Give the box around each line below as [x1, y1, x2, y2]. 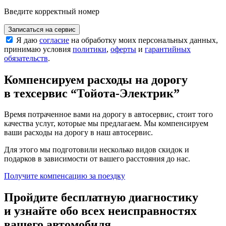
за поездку [89, 172, 125, 181]
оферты [110, 44, 136, 53]
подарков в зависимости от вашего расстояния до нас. [4, 154, 190, 163]
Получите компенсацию [4, 172, 89, 181]
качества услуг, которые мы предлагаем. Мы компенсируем [4, 119, 208, 128]
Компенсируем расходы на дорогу [4, 73, 188, 86]
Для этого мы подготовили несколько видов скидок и [4, 145, 189, 154]
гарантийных [145, 44, 191, 53]
